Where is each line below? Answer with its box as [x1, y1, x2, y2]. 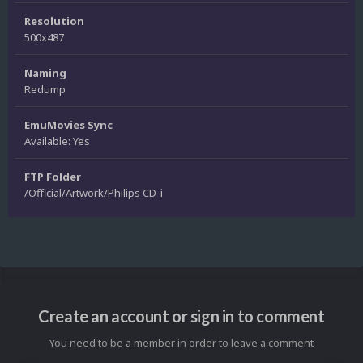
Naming [24, 65, 66, 80]
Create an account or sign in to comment [38, 306, 325, 327]
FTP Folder [24, 169, 81, 184]
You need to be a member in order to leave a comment [49, 335, 314, 351]
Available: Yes [24, 133, 90, 148]
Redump [24, 81, 66, 96]
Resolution [24, 13, 84, 28]
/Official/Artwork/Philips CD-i [24, 185, 163, 200]
